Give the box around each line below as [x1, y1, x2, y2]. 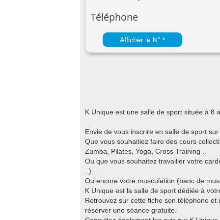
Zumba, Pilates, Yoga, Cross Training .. [85, 147, 206, 155]
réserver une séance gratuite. [85, 206, 177, 214]
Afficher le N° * [119, 36, 165, 44]
